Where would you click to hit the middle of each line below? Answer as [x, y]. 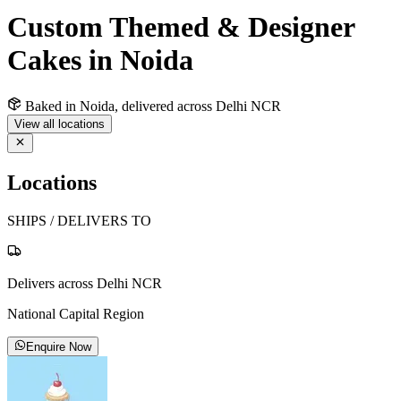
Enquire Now [59, 347]
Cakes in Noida [100, 60]
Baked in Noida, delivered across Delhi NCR [153, 106]
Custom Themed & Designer [181, 27]
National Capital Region [76, 313]
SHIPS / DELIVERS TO [79, 220]
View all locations [60, 124]
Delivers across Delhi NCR [85, 283]
